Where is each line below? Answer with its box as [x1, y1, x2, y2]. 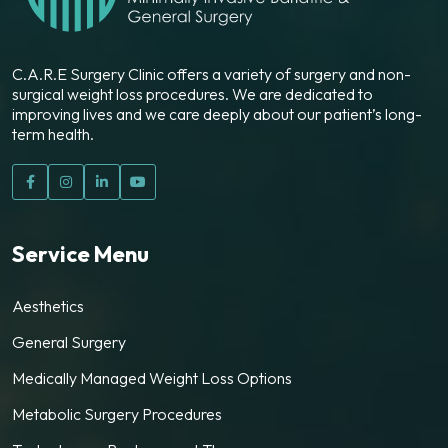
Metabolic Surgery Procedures [12, 404, 222, 425]
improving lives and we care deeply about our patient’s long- [12, 104, 422, 125]
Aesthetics [12, 296, 84, 317]
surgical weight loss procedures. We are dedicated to [12, 84, 373, 105]
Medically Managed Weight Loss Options [12, 368, 292, 389]
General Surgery [12, 332, 126, 353]
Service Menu [12, 240, 149, 269]
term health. [12, 124, 94, 145]
